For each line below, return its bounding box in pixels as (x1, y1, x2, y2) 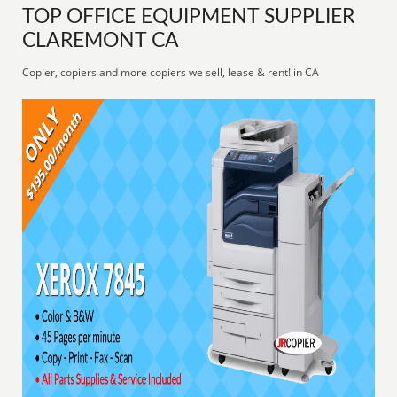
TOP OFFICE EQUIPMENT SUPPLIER (22, 7, 355, 27)
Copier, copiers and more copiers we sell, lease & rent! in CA (22, 65, 320, 80)
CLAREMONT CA (22, 31, 180, 51)
